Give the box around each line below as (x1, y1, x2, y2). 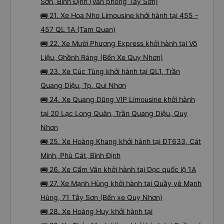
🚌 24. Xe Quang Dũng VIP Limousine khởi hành (40, 95, 195, 103)
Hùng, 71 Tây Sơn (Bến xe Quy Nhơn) (40, 193, 162, 201)
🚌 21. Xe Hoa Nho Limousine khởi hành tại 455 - (40, 11, 198, 19)
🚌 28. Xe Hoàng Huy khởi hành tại (40, 207, 152, 215)
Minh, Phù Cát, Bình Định (40, 151, 120, 159)
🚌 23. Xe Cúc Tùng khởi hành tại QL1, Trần (40, 67, 180, 75)
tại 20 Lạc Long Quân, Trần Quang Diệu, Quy (40, 109, 187, 117)
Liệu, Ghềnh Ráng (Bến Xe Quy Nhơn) (40, 53, 163, 61)
